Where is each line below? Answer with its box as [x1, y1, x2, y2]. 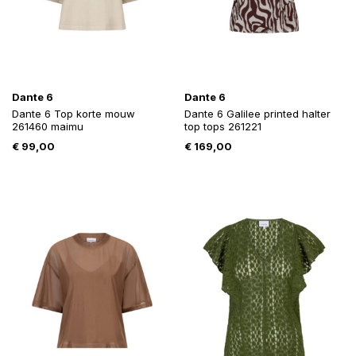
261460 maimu [12, 120, 83, 133]
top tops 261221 [184, 120, 261, 133]
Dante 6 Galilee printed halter [184, 107, 331, 121]
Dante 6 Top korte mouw [12, 107, 135, 121]
